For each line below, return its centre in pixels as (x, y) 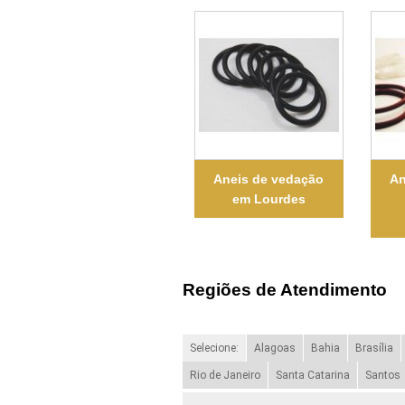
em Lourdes (268, 198)
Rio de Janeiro (225, 375)
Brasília (374, 348)
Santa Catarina (312, 375)
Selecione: (214, 348)
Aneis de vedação (269, 179)
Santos (382, 375)
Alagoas (274, 348)
